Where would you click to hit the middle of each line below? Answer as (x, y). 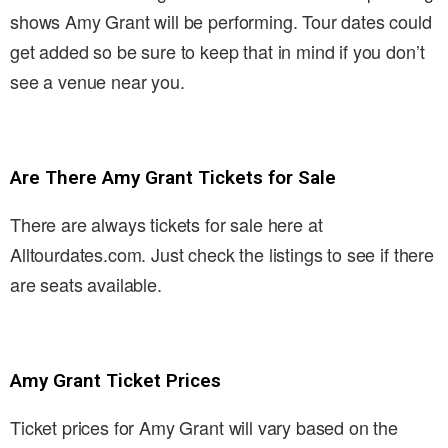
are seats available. (86, 284)
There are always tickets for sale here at (166, 224)
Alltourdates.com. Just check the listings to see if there (222, 254)
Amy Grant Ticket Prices (115, 381)
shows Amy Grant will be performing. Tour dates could (221, 21)
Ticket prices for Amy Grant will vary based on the (204, 427)
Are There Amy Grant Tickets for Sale (173, 178)
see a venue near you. (97, 81)
